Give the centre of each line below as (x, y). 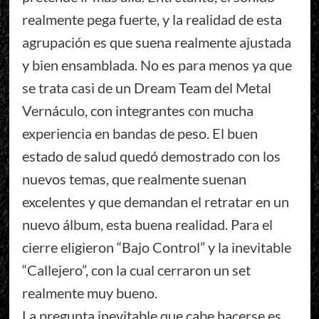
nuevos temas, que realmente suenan (134, 179)
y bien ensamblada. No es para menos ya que (157, 65)
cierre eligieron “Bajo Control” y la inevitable (156, 247)
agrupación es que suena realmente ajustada (156, 42)
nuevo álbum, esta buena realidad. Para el (147, 225)
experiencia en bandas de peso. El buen (140, 134)
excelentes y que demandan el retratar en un (155, 202)
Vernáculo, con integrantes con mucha (137, 111)
